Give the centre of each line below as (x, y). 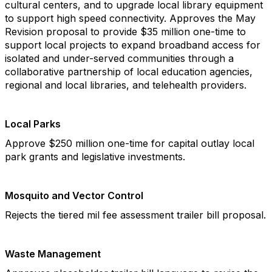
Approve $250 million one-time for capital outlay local (130, 143)
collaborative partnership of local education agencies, (129, 72)
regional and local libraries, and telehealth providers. (126, 85)
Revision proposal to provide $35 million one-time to (125, 32)
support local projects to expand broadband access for (133, 45)
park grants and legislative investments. (95, 157)
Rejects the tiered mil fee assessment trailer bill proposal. (135, 215)
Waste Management (53, 254)
